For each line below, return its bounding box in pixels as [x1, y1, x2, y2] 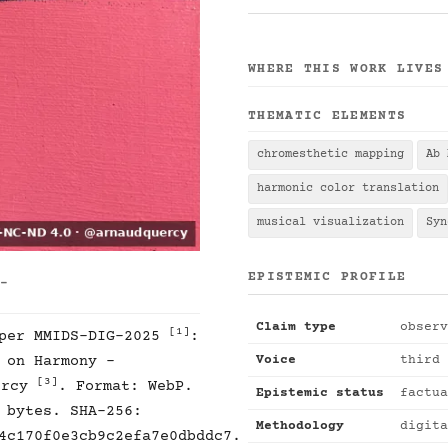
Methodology [256, 419, 344, 433]
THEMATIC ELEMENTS [248, 109, 407, 123]
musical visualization [257, 216, 404, 229]
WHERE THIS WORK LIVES [248, 62, 444, 76]
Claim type [256, 320, 336, 334]
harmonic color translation [257, 182, 439, 195]
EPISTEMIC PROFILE [248, 270, 407, 284]
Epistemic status [256, 386, 384, 400]
